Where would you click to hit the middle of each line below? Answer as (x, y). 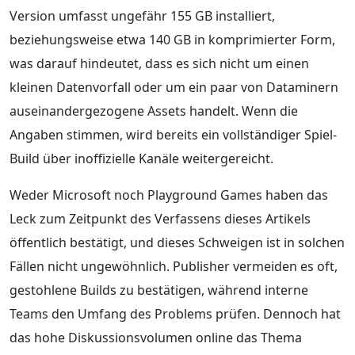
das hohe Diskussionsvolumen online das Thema (156, 337)
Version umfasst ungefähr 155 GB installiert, (142, 15)
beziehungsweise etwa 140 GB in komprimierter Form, (172, 39)
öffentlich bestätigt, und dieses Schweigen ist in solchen (177, 242)
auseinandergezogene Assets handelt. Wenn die (154, 111)
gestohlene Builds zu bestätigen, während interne (159, 290)
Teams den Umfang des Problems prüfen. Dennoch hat (175, 313)
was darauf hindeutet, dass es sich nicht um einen (159, 63)
